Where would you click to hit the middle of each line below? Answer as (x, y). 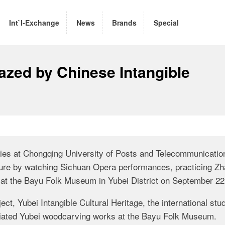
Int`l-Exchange (34, 22)
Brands (124, 22)
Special (166, 22)
